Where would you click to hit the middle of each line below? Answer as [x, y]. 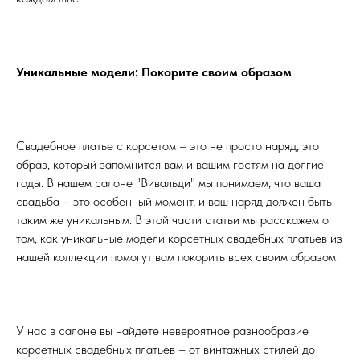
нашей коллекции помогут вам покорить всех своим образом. [177, 257]
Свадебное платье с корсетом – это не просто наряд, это [168, 146]
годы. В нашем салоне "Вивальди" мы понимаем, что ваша [168, 183]
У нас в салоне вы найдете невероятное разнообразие [162, 331]
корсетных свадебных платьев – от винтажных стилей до [166, 350]
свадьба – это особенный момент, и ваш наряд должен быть [174, 202]
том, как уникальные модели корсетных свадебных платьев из [179, 239]
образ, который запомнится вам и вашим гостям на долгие [170, 165]
